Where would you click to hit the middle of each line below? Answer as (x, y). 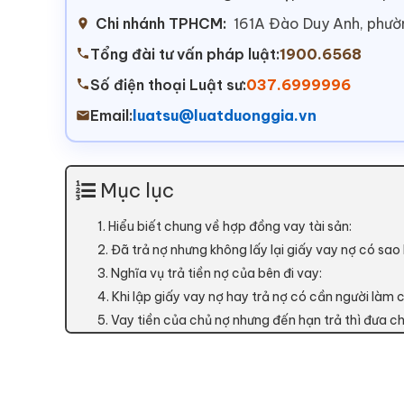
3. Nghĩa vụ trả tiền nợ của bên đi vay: (210, 274)
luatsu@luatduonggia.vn (225, 116)
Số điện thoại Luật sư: (168, 85)
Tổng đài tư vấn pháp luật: (185, 55)
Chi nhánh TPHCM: (161, 24)
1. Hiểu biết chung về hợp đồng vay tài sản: (225, 227)
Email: (111, 116)
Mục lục (137, 191)
